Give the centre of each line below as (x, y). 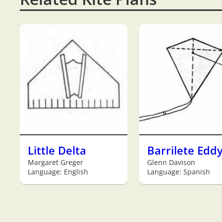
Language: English (58, 171)
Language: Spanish (179, 171)
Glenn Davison (171, 162)
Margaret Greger (55, 162)
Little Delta (57, 150)
